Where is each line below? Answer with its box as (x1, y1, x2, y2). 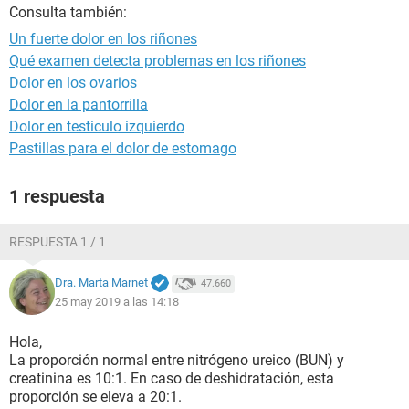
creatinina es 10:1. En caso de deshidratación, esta (9, 370, 334, 387)
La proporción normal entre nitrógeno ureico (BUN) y (9, 351, 344, 369)
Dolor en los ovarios (9, 74, 137, 91)
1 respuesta (9, 185, 105, 207)
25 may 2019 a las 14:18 (55, 294, 179, 309)
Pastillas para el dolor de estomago (9, 140, 236, 157)
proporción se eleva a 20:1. (9, 388, 182, 405)
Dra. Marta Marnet (55, 276, 148, 290)
